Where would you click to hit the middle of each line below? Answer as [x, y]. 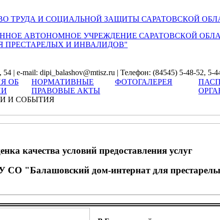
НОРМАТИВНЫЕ [63, 82]
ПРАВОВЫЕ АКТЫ [66, 91]
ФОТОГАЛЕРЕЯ [144, 82]
